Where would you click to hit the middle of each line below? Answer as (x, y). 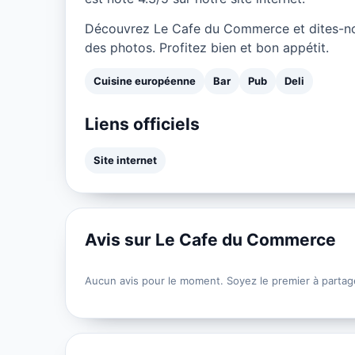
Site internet (125, 160)
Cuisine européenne (145, 80)
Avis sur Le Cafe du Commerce (210, 239)
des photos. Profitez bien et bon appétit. (207, 47)
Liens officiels (142, 124)
